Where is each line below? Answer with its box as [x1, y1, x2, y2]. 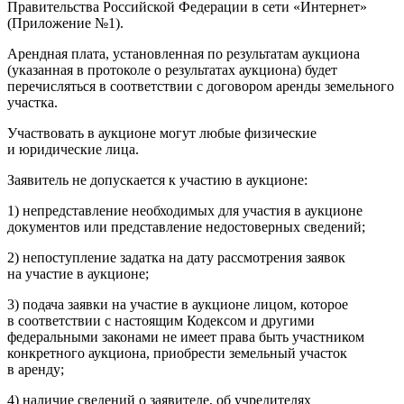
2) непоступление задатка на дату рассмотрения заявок [7, 249, 345, 265]
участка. [7, 94, 58, 110]
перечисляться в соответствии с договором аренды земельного [7, 78, 394, 94]
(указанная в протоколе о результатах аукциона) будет [7, 61, 337, 78]
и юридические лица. [7, 141, 139, 157]
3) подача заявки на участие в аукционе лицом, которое [7, 296, 348, 312]
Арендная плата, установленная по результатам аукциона [7, 45, 360, 61]
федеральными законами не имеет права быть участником [7, 328, 364, 344]
